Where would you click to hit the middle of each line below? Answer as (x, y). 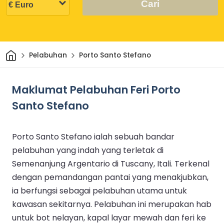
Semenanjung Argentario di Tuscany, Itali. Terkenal (111, 163)
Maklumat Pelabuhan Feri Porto (96, 89)
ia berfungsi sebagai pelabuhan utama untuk (99, 190)
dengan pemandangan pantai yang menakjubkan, (110, 177)
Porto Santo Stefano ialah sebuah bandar (93, 136)
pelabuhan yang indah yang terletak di (88, 150)
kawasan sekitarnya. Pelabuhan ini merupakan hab (112, 204)
